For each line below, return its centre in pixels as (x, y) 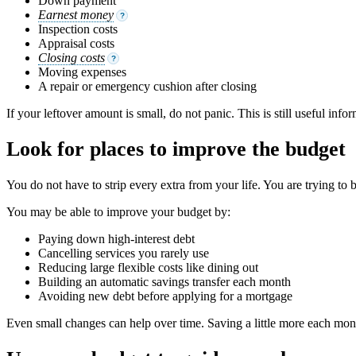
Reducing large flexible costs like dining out (148, 268)
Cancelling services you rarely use (124, 253)
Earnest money (76, 14)
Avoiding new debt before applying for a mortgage (165, 296)
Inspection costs (78, 29)
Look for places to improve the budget (176, 149)
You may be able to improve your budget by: (118, 212)
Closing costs (72, 57)
